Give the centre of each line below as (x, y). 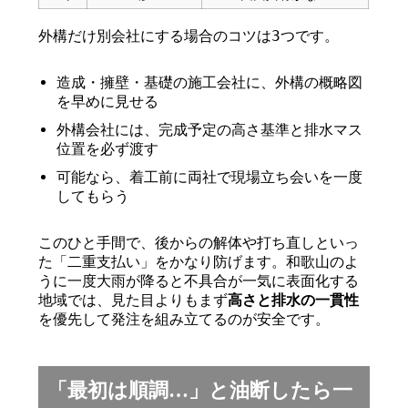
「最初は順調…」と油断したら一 (200, 390)
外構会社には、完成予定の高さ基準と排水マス (210, 130)
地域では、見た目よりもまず (133, 300)
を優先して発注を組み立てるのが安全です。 (184, 319)
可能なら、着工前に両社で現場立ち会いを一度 (210, 177)
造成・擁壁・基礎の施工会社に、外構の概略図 (210, 82)
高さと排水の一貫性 (294, 300)
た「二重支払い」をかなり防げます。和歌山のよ (199, 262)
